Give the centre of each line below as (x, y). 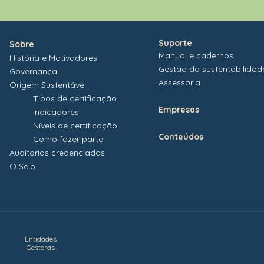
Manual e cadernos (196, 56)
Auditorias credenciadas (57, 153)
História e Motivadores (53, 58)
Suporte (175, 43)
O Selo (22, 166)
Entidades (40, 239)
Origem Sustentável (48, 85)
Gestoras (40, 247)
